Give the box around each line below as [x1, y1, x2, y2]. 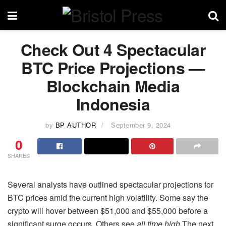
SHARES [8, 151, 30, 159]
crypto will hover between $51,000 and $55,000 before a [8, 204, 208, 216]
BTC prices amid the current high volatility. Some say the [8, 191, 208, 203]
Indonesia [76, 92, 150, 116]
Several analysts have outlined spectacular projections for [8, 178, 213, 190]
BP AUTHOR [55, 120, 96, 130]
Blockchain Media [46, 74, 180, 97]
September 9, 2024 [111, 120, 171, 130]
